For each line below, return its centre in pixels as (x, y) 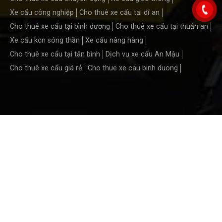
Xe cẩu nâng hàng (114, 40)
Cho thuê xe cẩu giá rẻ (46, 68)
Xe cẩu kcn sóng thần (45, 40)
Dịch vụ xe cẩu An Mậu (142, 54)
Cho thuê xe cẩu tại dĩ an (119, 12)
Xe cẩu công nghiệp (42, 12)
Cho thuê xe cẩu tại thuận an (162, 26)
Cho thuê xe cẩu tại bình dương (60, 26)
